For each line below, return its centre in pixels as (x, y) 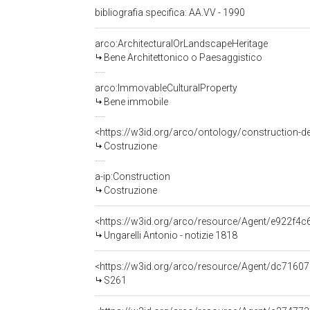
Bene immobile (136, 102)
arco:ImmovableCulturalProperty (166, 88)
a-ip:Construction (133, 176)
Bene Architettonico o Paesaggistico (183, 57)
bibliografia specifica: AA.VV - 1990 (171, 12)
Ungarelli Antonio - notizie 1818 (171, 235)
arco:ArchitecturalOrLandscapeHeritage (181, 44)
